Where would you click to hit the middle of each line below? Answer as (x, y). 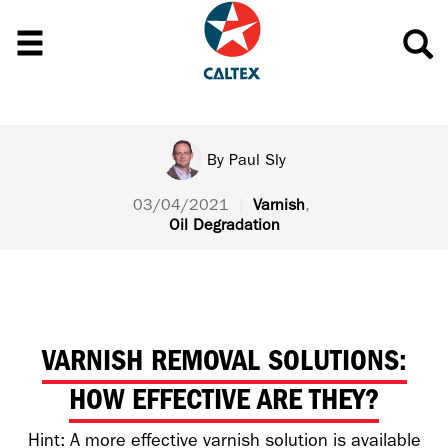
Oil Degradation (224, 224)
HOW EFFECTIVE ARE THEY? (224, 399)
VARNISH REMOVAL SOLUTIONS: (224, 360)
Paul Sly (257, 159)
